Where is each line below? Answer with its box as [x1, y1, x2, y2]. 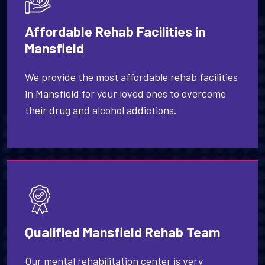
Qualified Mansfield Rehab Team [25, 224, 220, 241]
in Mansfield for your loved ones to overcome [25, 87, 226, 101]
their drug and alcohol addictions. [25, 104, 177, 117]
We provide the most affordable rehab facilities [25, 70, 238, 84]
